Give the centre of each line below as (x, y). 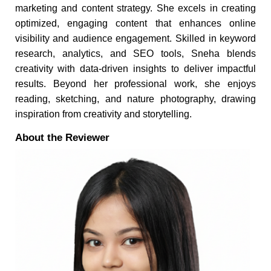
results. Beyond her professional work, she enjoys (135, 83)
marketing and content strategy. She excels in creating (135, 8)
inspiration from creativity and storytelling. (103, 114)
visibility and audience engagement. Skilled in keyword (135, 38)
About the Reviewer (62, 137)
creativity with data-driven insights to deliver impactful (135, 68)
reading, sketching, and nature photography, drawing (135, 99)
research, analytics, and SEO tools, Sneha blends (135, 53)
